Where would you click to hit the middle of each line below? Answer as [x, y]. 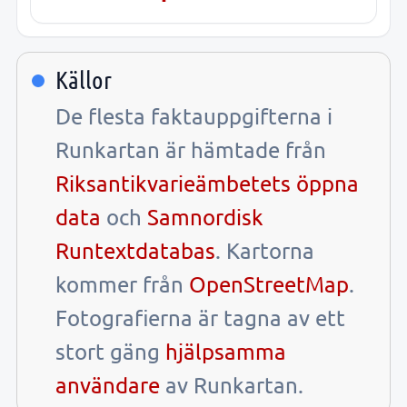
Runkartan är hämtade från [191, 149]
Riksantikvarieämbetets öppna [207, 183]
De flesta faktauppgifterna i [194, 115]
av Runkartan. [232, 384]
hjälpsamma [226, 351]
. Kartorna [265, 250]
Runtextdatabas [135, 250]
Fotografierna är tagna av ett [200, 317]
